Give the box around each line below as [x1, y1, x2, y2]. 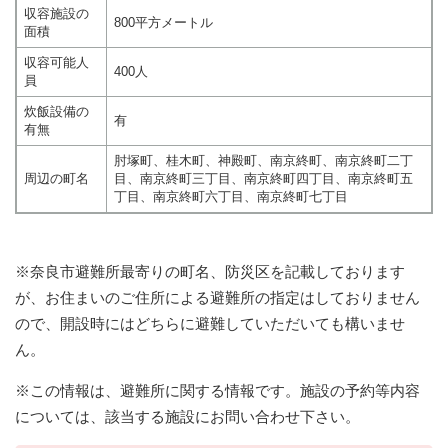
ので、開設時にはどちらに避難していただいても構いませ [15, 314, 405, 332]
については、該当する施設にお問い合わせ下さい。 [15, 407, 360, 425]
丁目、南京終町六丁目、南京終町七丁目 [113, 188, 348, 204]
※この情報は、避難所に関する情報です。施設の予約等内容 [15, 381, 420, 399]
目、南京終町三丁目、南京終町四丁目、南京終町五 [113, 170, 413, 186]
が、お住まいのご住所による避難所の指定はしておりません [15, 288, 420, 306]
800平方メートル [113, 14, 213, 30]
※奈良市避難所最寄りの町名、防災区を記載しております [15, 262, 405, 280]
